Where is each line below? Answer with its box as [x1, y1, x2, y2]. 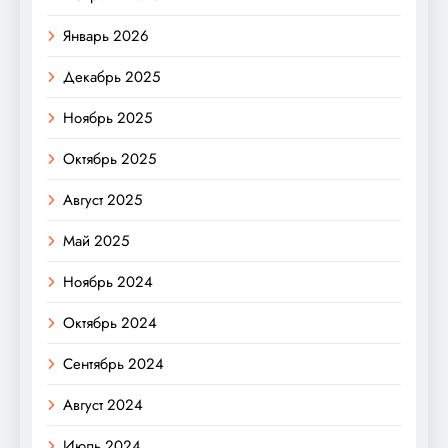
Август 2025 [63, 188, 142, 211]
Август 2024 [63, 393, 143, 416]
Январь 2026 [63, 24, 149, 47]
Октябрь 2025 [63, 147, 156, 170]
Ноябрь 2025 [63, 106, 152, 129]
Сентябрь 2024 [63, 352, 164, 375]
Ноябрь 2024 [63, 270, 153, 293]
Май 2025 [63, 229, 129, 252]
